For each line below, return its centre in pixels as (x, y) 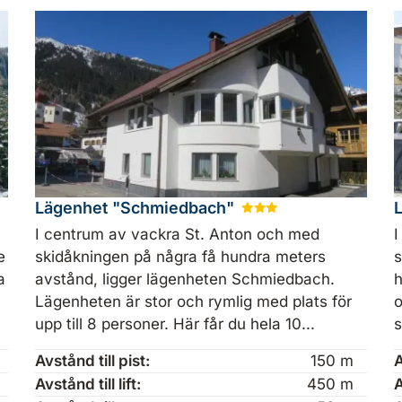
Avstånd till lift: (87, 384)
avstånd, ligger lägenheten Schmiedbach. (184, 279)
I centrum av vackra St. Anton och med (177, 234)
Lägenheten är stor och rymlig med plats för (193, 301)
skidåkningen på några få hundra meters (180, 256)
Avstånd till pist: (92, 360)
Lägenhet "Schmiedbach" (136, 208)
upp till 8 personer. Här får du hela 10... (175, 323)
